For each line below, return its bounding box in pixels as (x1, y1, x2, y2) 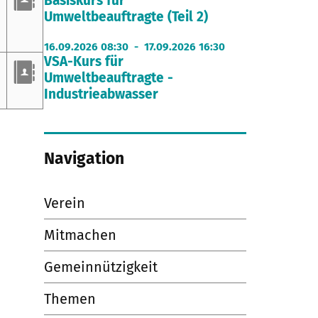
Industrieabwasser (43, 86, 158, 103)
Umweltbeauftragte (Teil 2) (43, 8, 208, 25)
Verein (43, 194, 85, 212)
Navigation (43, 149, 124, 169)
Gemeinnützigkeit (43, 258, 158, 276)
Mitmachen (43, 226, 116, 244)
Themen (43, 290, 96, 308)
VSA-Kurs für (43, 53, 124, 70)
